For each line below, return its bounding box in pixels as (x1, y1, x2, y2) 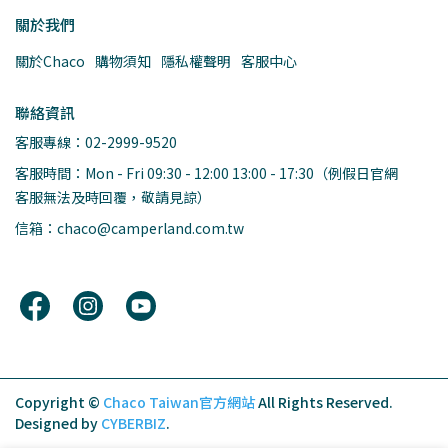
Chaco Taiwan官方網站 (103, 392, 255, 412)
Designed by (15, 413, 101, 433)
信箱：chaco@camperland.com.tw (15, 218, 244, 238)
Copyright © (15, 392, 100, 412)
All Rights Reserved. (258, 392, 393, 412)
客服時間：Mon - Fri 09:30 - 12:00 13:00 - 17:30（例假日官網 (15, 163, 398, 183)
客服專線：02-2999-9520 (15, 132, 177, 152)
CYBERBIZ (101, 413, 166, 433)
